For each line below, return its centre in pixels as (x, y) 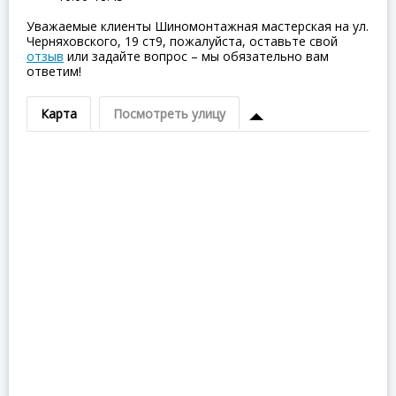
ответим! (54, 71)
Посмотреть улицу (169, 114)
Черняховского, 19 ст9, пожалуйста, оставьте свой (182, 41)
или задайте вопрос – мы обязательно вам (196, 56)
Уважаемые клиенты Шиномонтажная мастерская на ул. (198, 26)
